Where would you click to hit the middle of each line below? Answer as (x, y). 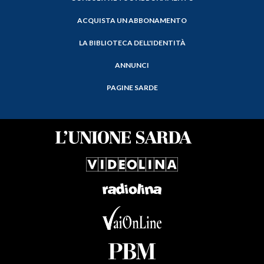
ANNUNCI (132, 65)
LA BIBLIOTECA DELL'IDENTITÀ (132, 43)
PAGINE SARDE (132, 88)
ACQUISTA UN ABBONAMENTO (132, 21)
